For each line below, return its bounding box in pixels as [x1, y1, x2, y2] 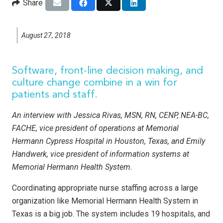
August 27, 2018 [21, 31, 71, 39]
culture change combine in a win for [12, 77, 177, 88]
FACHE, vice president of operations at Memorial [12, 123, 179, 133]
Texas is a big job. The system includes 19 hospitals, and [12, 209, 210, 219]
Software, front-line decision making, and [12, 65, 203, 76]
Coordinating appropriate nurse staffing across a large [12, 183, 198, 193]
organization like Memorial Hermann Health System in [12, 196, 198, 206]
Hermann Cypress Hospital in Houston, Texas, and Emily [12, 136, 205, 146]
